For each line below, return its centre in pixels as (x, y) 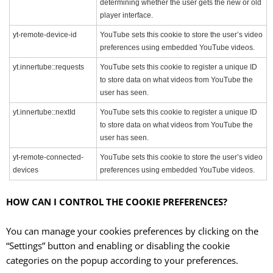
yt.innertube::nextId (44, 112)
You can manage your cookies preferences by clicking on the (132, 231)
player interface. (126, 15)
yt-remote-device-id (45, 34)
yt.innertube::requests (48, 67)
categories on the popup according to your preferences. (122, 260)
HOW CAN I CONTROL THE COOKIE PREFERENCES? (117, 202)
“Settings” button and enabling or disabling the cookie (118, 245)
